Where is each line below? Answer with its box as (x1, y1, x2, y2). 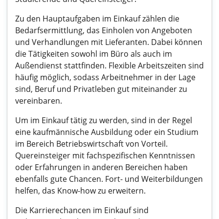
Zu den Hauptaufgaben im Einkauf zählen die (15, 13, 179, 24)
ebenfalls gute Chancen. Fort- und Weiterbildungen (15, 174, 203, 184)
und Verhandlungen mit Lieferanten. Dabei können (15, 37, 202, 47)
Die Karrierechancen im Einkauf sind (15, 205, 149, 216)
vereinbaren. (15, 95, 62, 106)
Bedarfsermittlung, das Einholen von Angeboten (15, 25, 192, 36)
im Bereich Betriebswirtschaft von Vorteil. (15, 138, 168, 149)
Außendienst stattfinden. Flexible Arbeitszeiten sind (15, 60, 204, 71)
